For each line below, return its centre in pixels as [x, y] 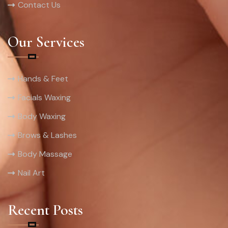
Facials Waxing [44, 97]
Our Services [46, 42]
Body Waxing [42, 116]
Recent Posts [45, 210]
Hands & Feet [43, 79]
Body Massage [45, 154]
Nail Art [31, 173]
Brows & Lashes [47, 135]
